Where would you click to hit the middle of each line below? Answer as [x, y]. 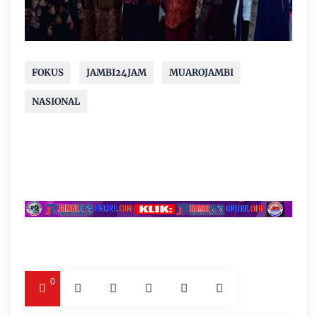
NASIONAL [56, 101]
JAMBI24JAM [116, 72]
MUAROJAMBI [201, 72]
